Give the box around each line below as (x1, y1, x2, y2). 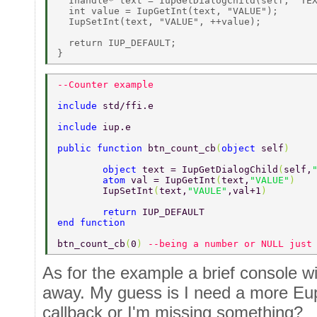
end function (57, 217, 131, 229)
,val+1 (227, 185, 261, 197)
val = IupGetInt (131, 175, 216, 186)
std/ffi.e (103, 100, 159, 112)
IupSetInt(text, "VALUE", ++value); (57, 16, 267, 27)
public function (57, 143, 148, 154)
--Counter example (57, 79, 159, 91)
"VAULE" (188, 185, 227, 197)
